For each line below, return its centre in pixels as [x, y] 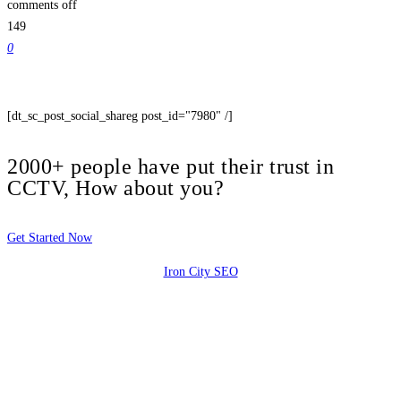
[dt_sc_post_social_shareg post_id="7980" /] [120, 115]
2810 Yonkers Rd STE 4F [73, 305]
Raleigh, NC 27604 [56, 339]
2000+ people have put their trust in [171, 166]
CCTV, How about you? [115, 188]
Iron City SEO [200, 271]
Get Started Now [50, 237]
